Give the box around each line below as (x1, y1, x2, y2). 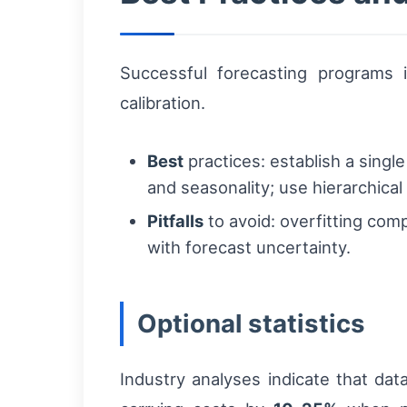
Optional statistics (137, 308, 365, 340)
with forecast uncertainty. (147, 237, 351, 258)
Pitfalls (147, 211, 203, 232)
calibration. (120, 93, 205, 114)
